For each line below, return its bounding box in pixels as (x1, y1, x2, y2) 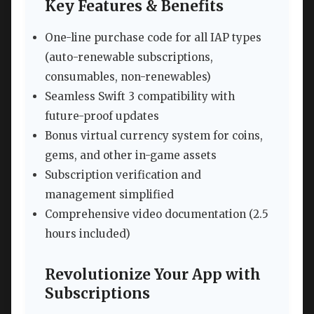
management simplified (45, 187, 174, 201)
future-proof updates (45, 109, 159, 123)
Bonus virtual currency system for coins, (45, 128, 263, 142)
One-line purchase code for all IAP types (45, 30, 261, 44)
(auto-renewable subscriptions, (45, 50, 213, 64)
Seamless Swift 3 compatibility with (45, 89, 235, 103)
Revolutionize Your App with (45, 265, 261, 284)
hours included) (45, 226, 130, 240)
